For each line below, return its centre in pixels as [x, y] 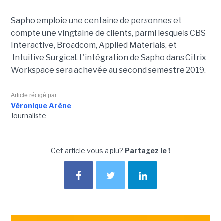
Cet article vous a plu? [88, 151]
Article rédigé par [34, 95]
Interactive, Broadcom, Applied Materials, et [93, 45]
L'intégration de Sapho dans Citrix [143, 58]
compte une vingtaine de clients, [73, 33]
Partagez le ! [147, 151]
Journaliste [28, 116]
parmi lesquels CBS [170, 33]
